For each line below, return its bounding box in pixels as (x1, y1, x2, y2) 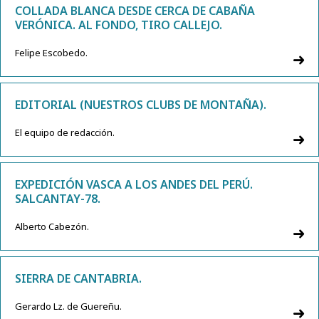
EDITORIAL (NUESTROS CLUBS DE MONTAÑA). (15, 97, 266, 113)
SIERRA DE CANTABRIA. (15, 271, 142, 287)
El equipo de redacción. (15, 126, 115, 140)
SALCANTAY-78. (15, 191, 100, 207)
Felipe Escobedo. (15, 46, 88, 60)
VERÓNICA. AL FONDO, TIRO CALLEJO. (15, 17, 222, 33)
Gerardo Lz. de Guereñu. (15, 300, 122, 313)
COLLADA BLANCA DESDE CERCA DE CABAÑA (15, 3, 255, 19)
